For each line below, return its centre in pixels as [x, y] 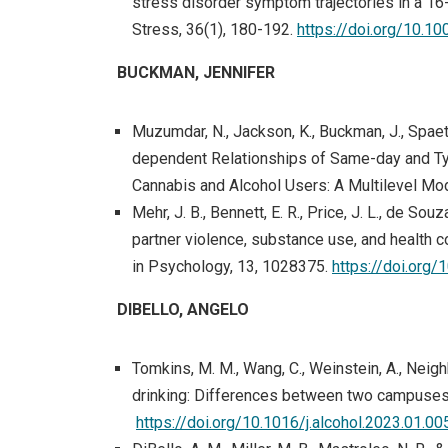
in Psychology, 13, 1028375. [232, 266]
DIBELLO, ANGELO [183, 309]
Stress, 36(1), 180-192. [214, 29]
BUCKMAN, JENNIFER [196, 72]
